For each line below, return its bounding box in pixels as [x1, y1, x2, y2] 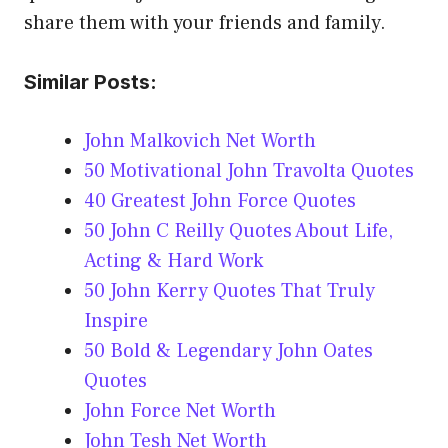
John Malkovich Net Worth [84, 128, 316, 155]
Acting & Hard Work [84, 248, 263, 275]
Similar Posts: [24, 70, 157, 95]
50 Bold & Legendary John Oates [84, 338, 373, 365]
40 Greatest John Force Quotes [84, 188, 356, 215]
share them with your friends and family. [24, 10, 386, 37]
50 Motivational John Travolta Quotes [84, 158, 414, 185]
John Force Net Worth [84, 398, 276, 425]
